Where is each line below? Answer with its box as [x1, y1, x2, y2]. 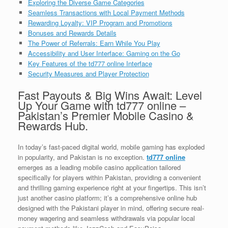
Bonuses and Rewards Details [27, 28, 117, 38]
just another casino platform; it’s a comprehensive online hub [18, 193, 197, 203]
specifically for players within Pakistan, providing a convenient [18, 173, 201, 183]
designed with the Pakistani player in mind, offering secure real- [18, 203, 204, 213]
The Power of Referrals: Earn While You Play [27, 38, 160, 48]
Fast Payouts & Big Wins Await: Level [18, 87, 202, 103]
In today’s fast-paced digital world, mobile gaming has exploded [18, 142, 205, 152]
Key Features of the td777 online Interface [27, 59, 152, 68]
